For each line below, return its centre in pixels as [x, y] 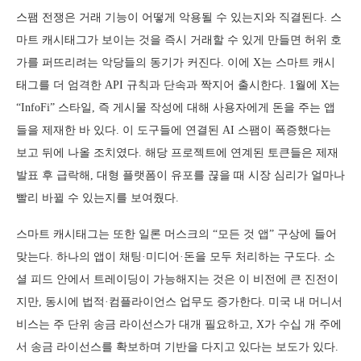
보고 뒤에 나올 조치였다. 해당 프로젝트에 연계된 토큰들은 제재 [177, 153]
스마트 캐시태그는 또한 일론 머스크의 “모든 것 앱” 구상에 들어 [176, 234]
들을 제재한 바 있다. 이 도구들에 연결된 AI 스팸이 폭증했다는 [174, 130]
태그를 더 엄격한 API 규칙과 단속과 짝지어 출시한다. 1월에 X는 [178, 85]
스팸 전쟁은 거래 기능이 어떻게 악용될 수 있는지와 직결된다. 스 [179, 17]
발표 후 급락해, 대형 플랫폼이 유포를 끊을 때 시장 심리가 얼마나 [180, 175]
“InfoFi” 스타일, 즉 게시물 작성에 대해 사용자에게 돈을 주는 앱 [176, 108]
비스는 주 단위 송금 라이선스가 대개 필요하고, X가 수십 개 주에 [179, 324]
